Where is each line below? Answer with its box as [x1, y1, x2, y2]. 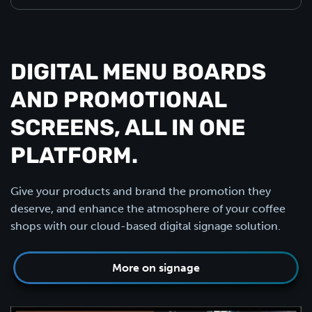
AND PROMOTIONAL [10, 91, 226, 113]
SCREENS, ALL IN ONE [10, 118, 245, 141]
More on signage [112, 261, 200, 274]
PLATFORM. [10, 146, 138, 169]
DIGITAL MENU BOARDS [10, 63, 266, 85]
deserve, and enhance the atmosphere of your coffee [10, 202, 286, 215]
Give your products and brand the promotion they [10, 185, 271, 198]
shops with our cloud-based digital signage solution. [10, 219, 281, 233]
